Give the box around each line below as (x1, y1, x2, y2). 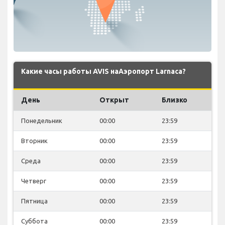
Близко (162, 95, 187, 104)
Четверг (21, 177, 46, 184)
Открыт (99, 95, 129, 104)
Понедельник (21, 117, 62, 124)
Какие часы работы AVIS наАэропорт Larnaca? (21, 67, 186, 75)
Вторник (21, 137, 48, 144)
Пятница (21, 197, 48, 204)
